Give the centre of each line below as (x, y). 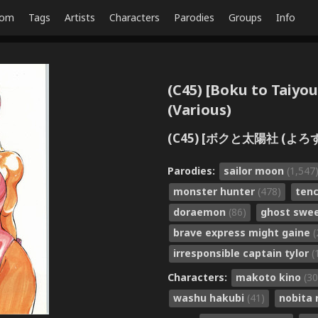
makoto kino (270, 277)
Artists (80, 17)
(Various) (199, 110)
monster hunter (215, 191)
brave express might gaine (243, 232)
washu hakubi (210, 297)
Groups (245, 17)
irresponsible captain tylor (242, 253)
